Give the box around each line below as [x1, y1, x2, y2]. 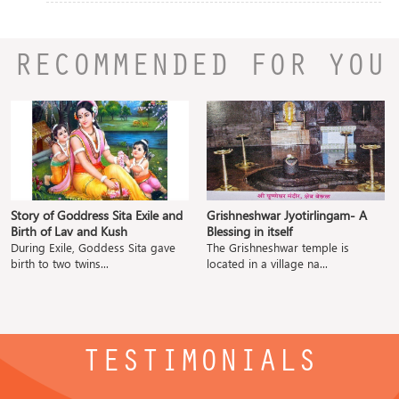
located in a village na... [207, 255, 328, 271]
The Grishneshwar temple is [207, 239, 349, 255]
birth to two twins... [11, 255, 109, 271]
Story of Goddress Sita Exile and [11, 206, 183, 224]
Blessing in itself [207, 222, 292, 240]
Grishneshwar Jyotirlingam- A [207, 206, 367, 224]
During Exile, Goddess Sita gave [11, 239, 175, 255]
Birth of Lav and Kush [11, 222, 127, 240]
